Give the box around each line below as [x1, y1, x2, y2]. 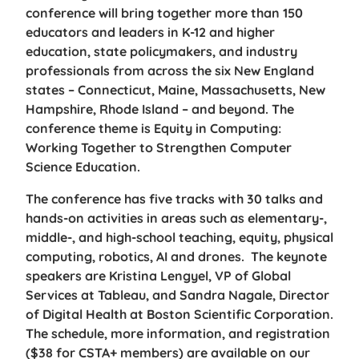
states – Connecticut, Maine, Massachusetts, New [26, 82, 325, 99]
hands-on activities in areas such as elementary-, [26, 210, 327, 227]
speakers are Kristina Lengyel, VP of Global [26, 268, 291, 284]
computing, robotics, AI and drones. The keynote [26, 248, 327, 265]
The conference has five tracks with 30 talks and [26, 191, 323, 208]
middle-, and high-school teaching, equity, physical [26, 229, 333, 246]
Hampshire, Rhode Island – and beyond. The [26, 101, 294, 118]
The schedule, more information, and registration [26, 325, 330, 342]
